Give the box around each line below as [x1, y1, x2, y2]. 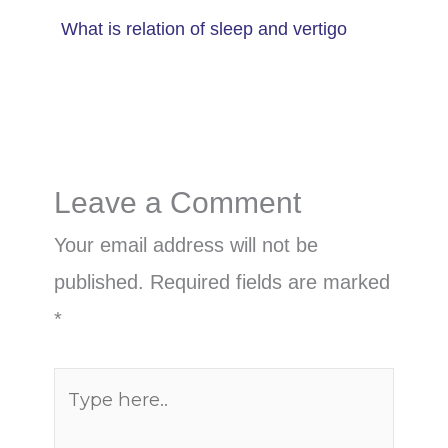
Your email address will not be [53, 234, 318, 257]
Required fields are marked [149, 271, 390, 294]
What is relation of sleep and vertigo [60, 18, 347, 40]
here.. [52, 411, 105, 434]
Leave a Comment [53, 186, 301, 220]
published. [53, 271, 144, 294]
